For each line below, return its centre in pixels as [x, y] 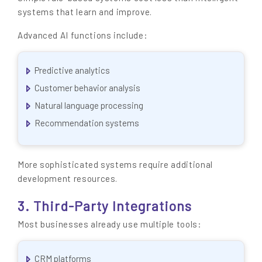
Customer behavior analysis [87, 87]
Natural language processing [89, 105]
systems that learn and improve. [85, 12]
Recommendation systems [87, 123]
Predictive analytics [72, 70]
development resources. [68, 179]
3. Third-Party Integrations [105, 206]
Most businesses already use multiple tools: [110, 224]
